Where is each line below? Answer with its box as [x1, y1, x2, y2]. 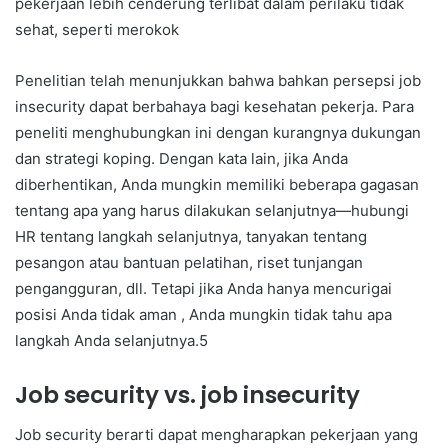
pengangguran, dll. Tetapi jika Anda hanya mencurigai [15, 278, 392, 298]
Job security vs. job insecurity [15, 378, 360, 411]
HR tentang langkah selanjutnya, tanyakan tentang [15, 226, 367, 246]
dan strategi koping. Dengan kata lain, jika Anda [15, 148, 348, 168]
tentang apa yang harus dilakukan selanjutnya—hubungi [15, 200, 409, 220]
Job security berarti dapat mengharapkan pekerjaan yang [15, 425, 418, 445]
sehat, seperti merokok [15, 19, 179, 39]
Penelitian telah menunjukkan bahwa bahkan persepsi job [15, 70, 421, 90]
